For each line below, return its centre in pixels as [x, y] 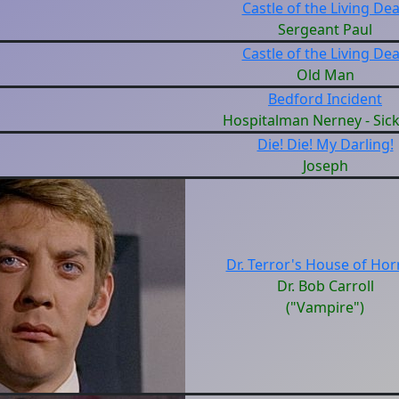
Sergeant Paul [325, 29]
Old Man [325, 75]
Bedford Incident [325, 99]
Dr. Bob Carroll [325, 286]
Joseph [325, 166]
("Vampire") [325, 307]
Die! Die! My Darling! [325, 144]
